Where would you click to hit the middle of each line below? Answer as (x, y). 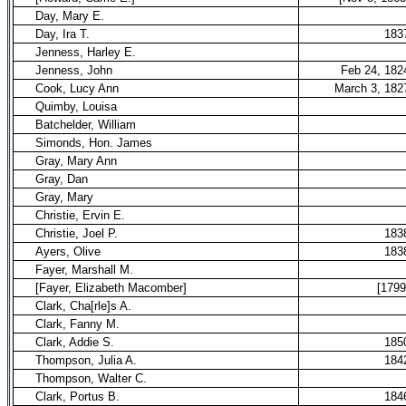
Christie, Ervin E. (80, 215)
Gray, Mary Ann (76, 161)
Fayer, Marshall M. (84, 270)
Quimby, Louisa (76, 106)
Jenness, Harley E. (86, 52)
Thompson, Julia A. (86, 360)
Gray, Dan (62, 179)
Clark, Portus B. (77, 396)
